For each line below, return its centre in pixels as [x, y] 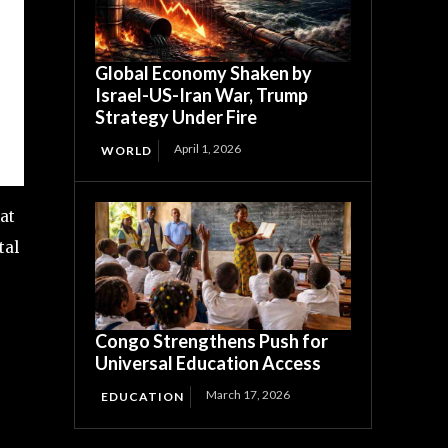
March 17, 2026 [248, 395]
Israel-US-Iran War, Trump [202, 95]
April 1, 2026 [208, 149]
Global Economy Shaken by [204, 73]
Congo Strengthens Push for [212, 341]
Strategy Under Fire [176, 117]
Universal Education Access [208, 363]
